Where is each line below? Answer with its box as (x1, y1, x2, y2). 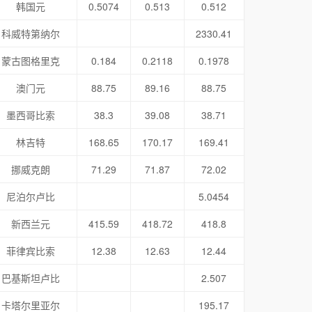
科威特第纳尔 (1, 26, 61, 40)
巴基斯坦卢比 (1, 271, 61, 285)
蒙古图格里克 (1, 54, 61, 68)
